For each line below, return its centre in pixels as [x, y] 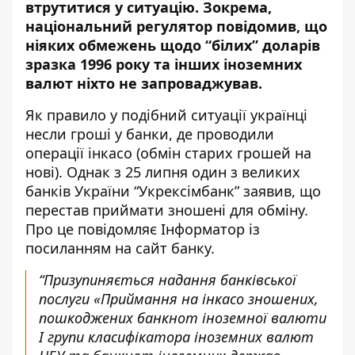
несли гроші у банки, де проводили [150, 134]
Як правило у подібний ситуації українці [166, 115]
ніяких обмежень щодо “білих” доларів [173, 45]
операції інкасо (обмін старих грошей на [168, 153]
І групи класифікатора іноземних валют [176, 337]
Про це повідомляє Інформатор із [143, 229]
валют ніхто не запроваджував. [144, 83]
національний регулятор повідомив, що [176, 26]
